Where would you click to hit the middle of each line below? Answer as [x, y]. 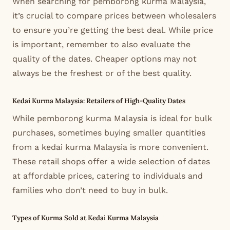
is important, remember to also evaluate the [101, 45]
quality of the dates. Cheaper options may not [104, 59]
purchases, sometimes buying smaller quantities [109, 132]
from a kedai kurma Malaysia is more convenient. [110, 147]
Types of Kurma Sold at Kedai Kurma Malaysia [85, 218]
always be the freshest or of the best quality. [102, 73]
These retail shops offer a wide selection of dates [111, 161]
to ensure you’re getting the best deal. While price [113, 30]
